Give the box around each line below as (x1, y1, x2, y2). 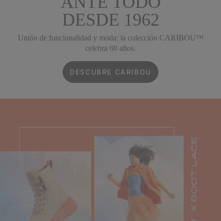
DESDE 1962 (62, 10, 159, 30)
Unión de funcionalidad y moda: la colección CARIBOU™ (17, 34, 204, 42)
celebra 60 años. (85, 44, 136, 52)
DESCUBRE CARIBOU (70, 68, 151, 76)
